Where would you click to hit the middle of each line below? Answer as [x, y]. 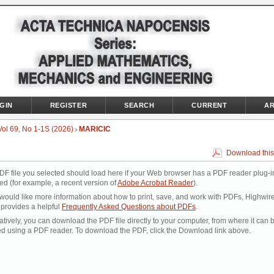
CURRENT [209, 105]
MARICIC [95, 129]
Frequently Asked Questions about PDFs [129, 207]
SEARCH [139, 105]
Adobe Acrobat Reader [155, 183]
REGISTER [68, 105]
